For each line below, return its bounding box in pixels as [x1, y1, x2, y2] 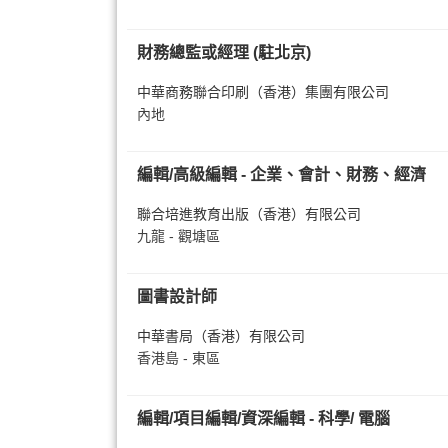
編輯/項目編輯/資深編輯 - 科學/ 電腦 [137, 410, 390, 427]
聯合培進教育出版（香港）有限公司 [137, 206, 361, 222]
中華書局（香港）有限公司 [137, 328, 305, 344]
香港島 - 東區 [137, 350, 220, 366]
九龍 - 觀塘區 [137, 228, 220, 244]
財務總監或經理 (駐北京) [137, 44, 311, 61]
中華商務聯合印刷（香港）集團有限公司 [137, 84, 389, 100]
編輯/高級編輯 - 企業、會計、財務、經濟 [137, 166, 426, 183]
